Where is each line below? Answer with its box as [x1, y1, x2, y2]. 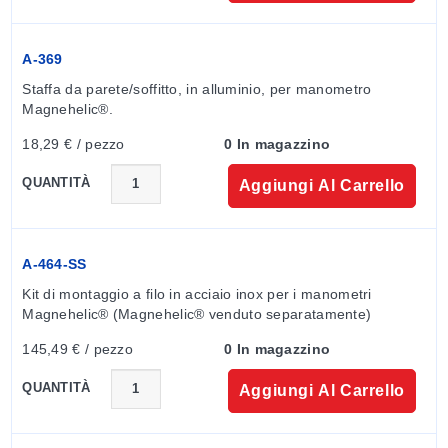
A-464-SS [22, 255, 87, 272]
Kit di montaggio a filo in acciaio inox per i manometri [22, 285, 372, 302]
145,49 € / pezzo [22, 340, 134, 357]
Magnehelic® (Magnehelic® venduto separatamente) [22, 305, 372, 322]
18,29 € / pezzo [22, 135, 125, 152]
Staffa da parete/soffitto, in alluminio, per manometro [22, 80, 372, 97]
